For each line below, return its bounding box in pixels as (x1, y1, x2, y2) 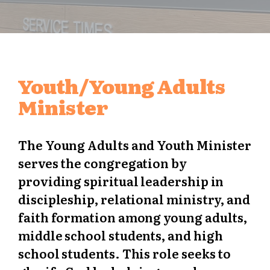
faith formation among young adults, (18, 207, 248, 226)
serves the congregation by (18, 153, 187, 172)
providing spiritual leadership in (18, 171, 224, 190)
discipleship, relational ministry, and (18, 189, 250, 208)
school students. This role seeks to (18, 243, 231, 262)
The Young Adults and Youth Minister (18, 135, 252, 154)
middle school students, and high (18, 225, 223, 244)
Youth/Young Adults (18, 71, 225, 100)
